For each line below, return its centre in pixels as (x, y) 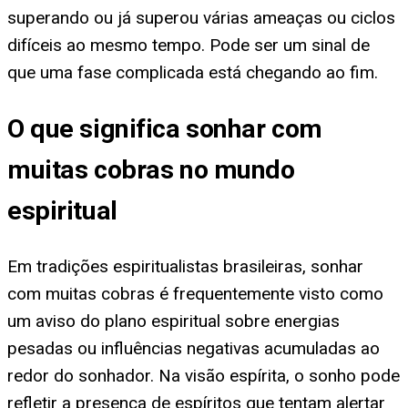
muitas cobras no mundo (151, 169)
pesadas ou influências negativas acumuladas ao (194, 348)
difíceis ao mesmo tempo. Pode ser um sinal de (189, 46)
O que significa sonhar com (165, 128)
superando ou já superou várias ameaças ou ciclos (201, 18)
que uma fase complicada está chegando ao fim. (193, 73)
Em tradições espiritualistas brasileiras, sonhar (185, 266)
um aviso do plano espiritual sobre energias (173, 321)
